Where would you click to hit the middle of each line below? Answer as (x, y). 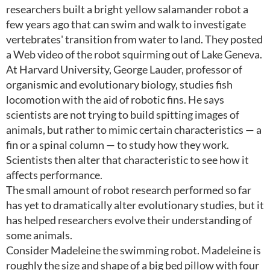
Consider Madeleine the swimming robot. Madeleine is (133, 250)
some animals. (39, 235)
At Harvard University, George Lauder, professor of (124, 69)
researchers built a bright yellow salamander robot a (127, 9)
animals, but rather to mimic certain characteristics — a (134, 130)
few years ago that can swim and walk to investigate (126, 24)
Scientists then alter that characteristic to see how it (127, 160)
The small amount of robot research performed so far (129, 190)
